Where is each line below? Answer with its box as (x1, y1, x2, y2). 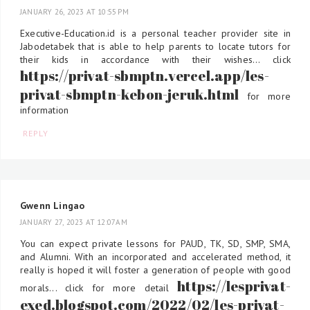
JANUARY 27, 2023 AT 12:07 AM (20, 217, 127, 227)
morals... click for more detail (20, 281, 178, 294)
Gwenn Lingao (20, 199, 85, 212)
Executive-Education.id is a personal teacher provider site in (20, 26, 291, 39)
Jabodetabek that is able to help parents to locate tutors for (20, 39, 291, 53)
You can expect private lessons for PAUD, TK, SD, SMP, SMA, (20, 237, 291, 250)
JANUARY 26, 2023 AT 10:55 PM (20, 6, 129, 17)
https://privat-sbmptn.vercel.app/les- (20, 66, 269, 85)
